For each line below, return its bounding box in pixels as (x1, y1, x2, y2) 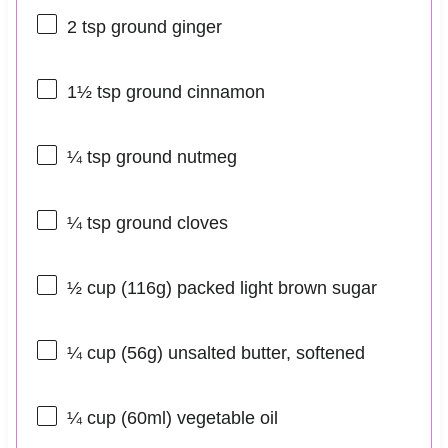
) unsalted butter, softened (156, 343, 365, 364)
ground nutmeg (110, 147, 237, 168)
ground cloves (110, 212, 228, 233)
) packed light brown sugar (165, 277, 377, 298)
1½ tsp (66, 82, 121, 103)
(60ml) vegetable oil (115, 408, 278, 429)
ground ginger (105, 16, 222, 37)
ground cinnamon (120, 82, 265, 103)
